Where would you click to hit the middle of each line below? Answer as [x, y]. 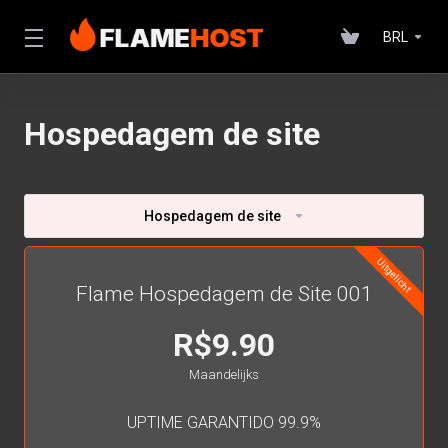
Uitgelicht [394, 275]
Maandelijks [224, 374]
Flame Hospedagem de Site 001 [224, 294]
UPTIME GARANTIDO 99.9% [224, 422]
